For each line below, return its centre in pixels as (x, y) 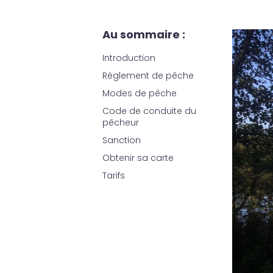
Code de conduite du (149, 111)
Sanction (122, 140)
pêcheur (121, 123)
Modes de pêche (140, 94)
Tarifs (114, 176)
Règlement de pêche (148, 76)
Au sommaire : (144, 35)
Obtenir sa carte (138, 158)
